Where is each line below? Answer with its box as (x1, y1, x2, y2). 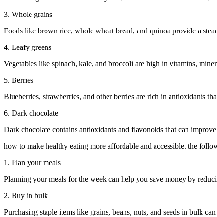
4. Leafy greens (4, 43, 51, 52)
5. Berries (4, 76, 33, 85)
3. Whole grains (4, 10, 52, 19)
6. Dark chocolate (4, 109, 58, 118)
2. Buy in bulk (4, 191, 48, 200)
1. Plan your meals (4, 158, 61, 167)
